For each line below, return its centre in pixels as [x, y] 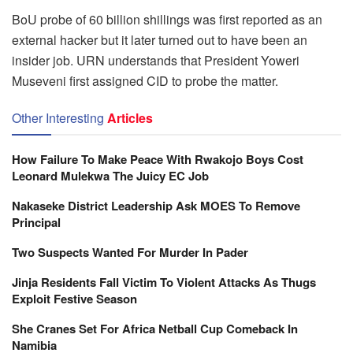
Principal [36, 222]
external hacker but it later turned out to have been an [160, 39]
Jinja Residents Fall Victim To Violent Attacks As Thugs [164, 282]
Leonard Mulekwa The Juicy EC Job [110, 175]
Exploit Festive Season [74, 298]
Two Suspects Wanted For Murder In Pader [130, 252]
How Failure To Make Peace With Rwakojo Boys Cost [158, 159]
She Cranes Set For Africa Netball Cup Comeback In [155, 328]
